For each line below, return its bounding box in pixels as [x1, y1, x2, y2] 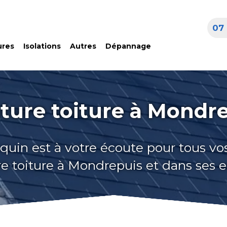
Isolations [23, 42, 61, 51]
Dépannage [105, 42, 151, 51]
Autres [69, 42, 96, 51]
